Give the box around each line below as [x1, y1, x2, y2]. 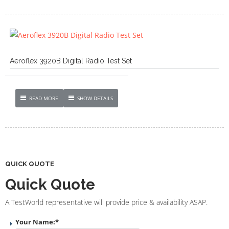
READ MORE [29, 94, 58, 102]
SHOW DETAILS [77, 94, 113, 102]
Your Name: [15, 217, 55, 226]
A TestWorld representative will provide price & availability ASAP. [5, 197, 208, 207]
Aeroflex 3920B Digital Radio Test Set [9, 56, 132, 65]
